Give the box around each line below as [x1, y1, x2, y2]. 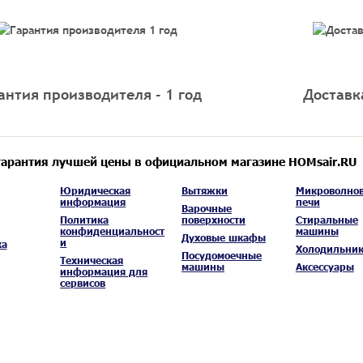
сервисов [60, 276, 106, 289]
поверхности [181, 213, 246, 226]
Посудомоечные [181, 249, 262, 262]
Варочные [181, 202, 232, 215]
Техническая [60, 254, 124, 267]
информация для [60, 265, 148, 278]
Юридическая [60, 184, 131, 197]
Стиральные [295, 213, 358, 226]
